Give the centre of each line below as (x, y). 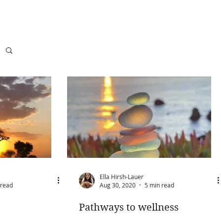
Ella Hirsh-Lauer (122, 176)
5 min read (159, 185)
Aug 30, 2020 (118, 185)
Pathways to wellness (129, 207)
